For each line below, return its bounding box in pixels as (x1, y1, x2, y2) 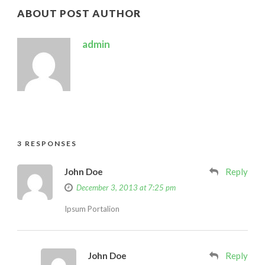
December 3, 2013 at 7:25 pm (76, 182, 176, 192)
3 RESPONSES (17, 138, 77, 148)
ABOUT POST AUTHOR (17, 7, 141, 20)
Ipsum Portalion (64, 203, 119, 214)
